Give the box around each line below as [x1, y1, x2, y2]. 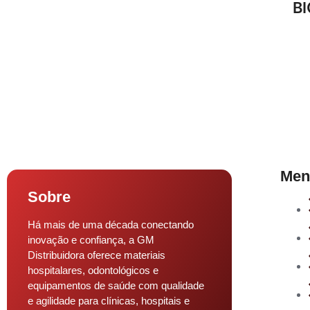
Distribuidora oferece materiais [28, 248, 165, 261]
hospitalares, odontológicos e [28, 264, 158, 276]
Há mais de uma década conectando [28, 218, 194, 230]
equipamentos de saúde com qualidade [28, 279, 204, 291]
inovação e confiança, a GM [28, 233, 154, 246]
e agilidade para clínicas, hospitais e [28, 294, 190, 307]
